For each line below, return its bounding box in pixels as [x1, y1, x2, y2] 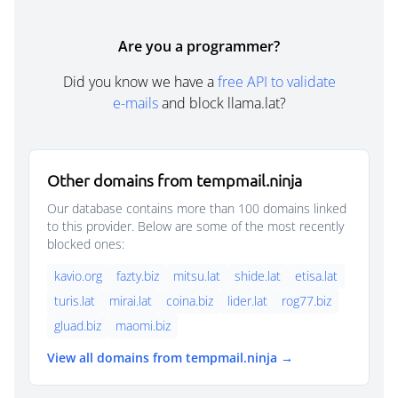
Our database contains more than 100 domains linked [47, 200, 346, 217]
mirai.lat [109, 292, 152, 309]
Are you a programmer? [118, 36, 280, 56]
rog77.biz [282, 292, 331, 309]
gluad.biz [54, 317, 101, 334]
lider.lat [227, 292, 267, 309]
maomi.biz [115, 317, 171, 334]
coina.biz [166, 292, 213, 309]
